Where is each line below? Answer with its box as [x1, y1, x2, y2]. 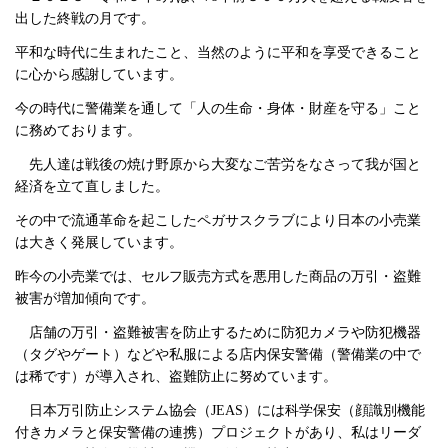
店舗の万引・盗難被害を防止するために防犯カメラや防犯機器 [15, 324, 421, 340]
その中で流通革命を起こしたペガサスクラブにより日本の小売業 [15, 212, 421, 228]
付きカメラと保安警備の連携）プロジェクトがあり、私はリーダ [15, 424, 421, 440]
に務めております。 [15, 122, 141, 138]
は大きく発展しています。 [15, 234, 183, 250]
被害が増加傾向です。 [15, 290, 155, 306]
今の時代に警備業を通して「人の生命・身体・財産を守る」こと [15, 100, 421, 116]
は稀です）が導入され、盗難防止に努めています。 [15, 368, 337, 384]
